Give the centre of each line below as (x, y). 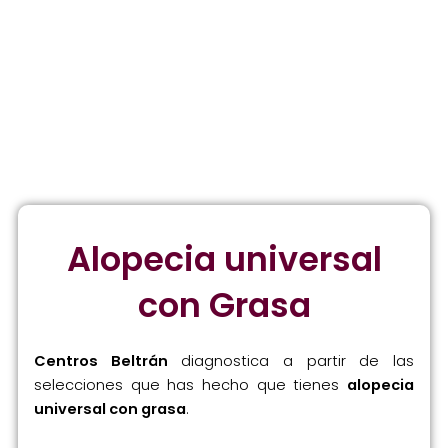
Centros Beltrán (101, 361)
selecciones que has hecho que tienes (190, 385)
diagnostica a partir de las (290, 361)
